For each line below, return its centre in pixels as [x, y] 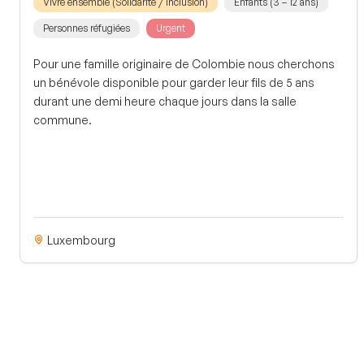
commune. [63, 119]
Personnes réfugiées [87, 28]
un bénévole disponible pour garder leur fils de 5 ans [174, 82]
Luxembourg [80, 240]
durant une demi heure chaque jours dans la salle [165, 101]
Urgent [171, 28]
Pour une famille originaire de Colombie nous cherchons [184, 63]
